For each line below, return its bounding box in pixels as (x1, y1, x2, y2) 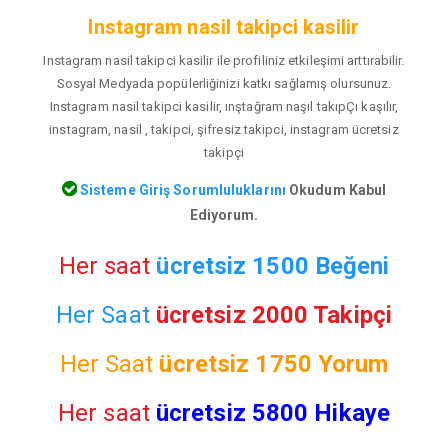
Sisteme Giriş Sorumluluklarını (76, 181, 286, 198)
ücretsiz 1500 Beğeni (156, 251, 390, 280)
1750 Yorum (255, 349, 389, 378)
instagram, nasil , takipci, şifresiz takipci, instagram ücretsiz (49, 122, 399, 138)
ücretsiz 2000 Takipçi (155, 300, 392, 329)
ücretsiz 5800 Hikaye (155, 398, 390, 427)
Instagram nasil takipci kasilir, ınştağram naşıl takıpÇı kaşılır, (49, 99, 399, 115)
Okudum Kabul (285, 181, 387, 198)
